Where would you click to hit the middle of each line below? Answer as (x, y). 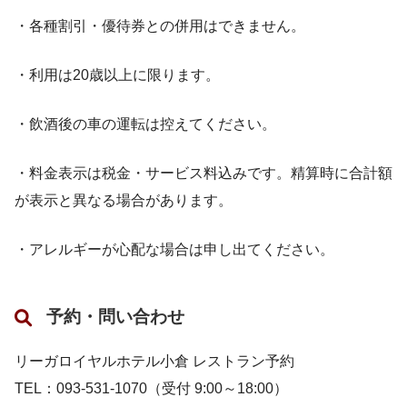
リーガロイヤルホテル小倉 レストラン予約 (154, 362)
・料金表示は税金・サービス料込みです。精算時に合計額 (203, 174)
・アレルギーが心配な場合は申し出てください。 (174, 250)
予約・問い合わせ (115, 316)
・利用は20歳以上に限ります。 (117, 75)
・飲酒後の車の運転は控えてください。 (145, 124)
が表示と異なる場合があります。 (124, 201)
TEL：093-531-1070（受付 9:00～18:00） (151, 389)
